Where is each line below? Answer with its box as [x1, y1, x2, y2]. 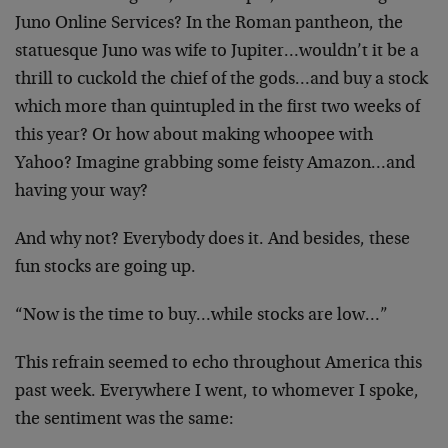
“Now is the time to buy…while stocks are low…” [15, 307, 388, 325]
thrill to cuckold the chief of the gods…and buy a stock [15, 71, 428, 89]
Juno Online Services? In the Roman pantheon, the [15, 15, 403, 33]
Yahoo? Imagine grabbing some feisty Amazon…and [15, 155, 415, 173]
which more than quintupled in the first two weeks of [15, 99, 420, 117]
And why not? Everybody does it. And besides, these [15, 231, 410, 249]
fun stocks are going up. [15, 259, 196, 277]
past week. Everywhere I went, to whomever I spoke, [15, 383, 419, 401]
